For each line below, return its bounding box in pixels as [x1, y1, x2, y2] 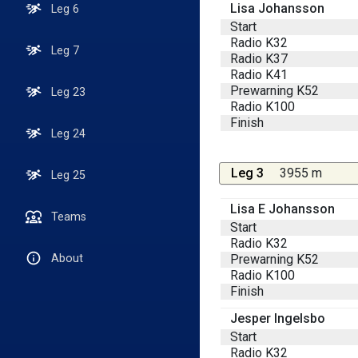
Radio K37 [230, 50, 288, 66]
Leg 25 [51, 169, 86, 182]
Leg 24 [51, 127, 86, 141]
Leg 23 [51, 86, 86, 99]
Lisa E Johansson [230, 201, 335, 217]
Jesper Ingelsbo [230, 310, 325, 326]
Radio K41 [230, 66, 288, 82]
